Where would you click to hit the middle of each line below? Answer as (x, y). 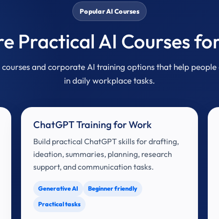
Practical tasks (59, 204)
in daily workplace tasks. (109, 80)
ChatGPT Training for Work (92, 124)
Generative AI (58, 188)
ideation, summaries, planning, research (102, 154)
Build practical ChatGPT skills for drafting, (106, 141)
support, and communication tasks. (93, 167)
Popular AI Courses (109, 11)
